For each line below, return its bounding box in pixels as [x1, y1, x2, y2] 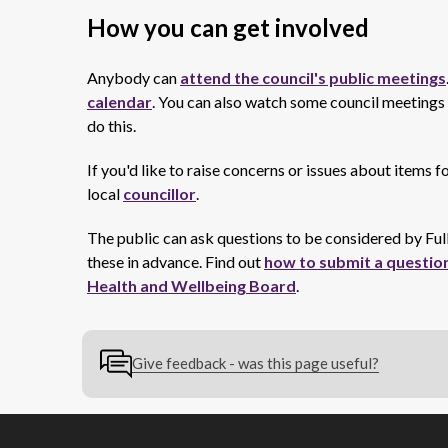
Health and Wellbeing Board [87, 276, 296, 295]
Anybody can [87, 68, 180, 87]
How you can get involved [87, 13, 369, 42]
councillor [123, 184, 196, 203]
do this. [87, 116, 136, 135]
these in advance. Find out [87, 252, 264, 271]
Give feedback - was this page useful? [132, 353, 379, 372]
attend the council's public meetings [180, 68, 446, 87]
